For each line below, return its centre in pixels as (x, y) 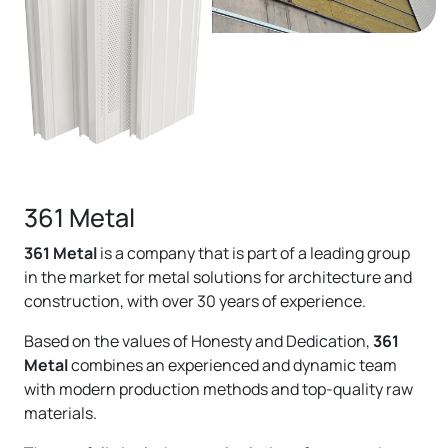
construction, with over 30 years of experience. (195, 301)
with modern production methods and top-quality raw (218, 389)
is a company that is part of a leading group (255, 253)
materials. (60, 413)
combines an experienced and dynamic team (232, 365)
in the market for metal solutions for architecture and (218, 277)
